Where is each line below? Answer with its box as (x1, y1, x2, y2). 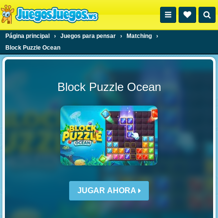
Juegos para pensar (60, 33, 116, 39)
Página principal (5, 33, 50, 39)
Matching (127, 33, 152, 39)
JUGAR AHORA (77, 186, 138, 195)
